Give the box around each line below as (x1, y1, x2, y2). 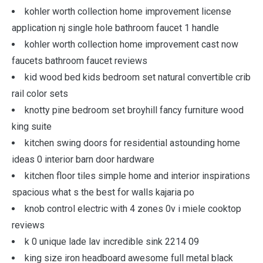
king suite (12, 121, 52, 132)
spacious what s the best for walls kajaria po (12, 187, 194, 198)
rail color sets (12, 88, 68, 99)
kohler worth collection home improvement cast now (25, 39, 238, 50)
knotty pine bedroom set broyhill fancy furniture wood (25, 104, 244, 116)
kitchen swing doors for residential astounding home (25, 137, 240, 149)
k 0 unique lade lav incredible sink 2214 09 (25, 236, 199, 247)
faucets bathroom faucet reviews (12, 55, 147, 66)
